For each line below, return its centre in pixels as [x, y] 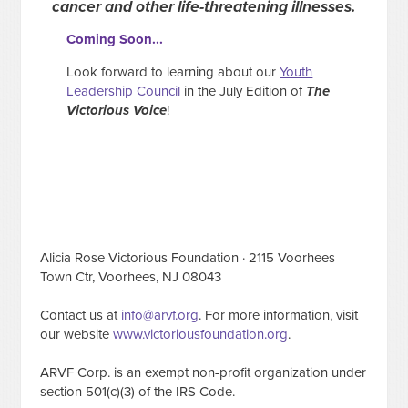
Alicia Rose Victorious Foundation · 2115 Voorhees [188, 258]
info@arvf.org [160, 316]
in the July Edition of [244, 92]
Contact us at [81, 316]
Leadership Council [124, 92]
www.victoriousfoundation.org [201, 335]
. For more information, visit [279, 316]
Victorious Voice [117, 111]
